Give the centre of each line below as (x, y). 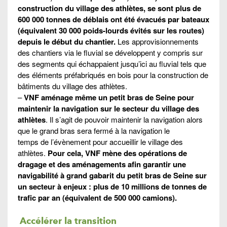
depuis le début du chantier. (68, 41)
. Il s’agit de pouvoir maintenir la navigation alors (124, 119)
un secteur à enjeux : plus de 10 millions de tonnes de (112, 186)
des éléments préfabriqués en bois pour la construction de (113, 74)
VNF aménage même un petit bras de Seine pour (109, 97)
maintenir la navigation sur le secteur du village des (108, 108)
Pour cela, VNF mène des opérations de (117, 153)
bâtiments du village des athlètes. (72, 86)
